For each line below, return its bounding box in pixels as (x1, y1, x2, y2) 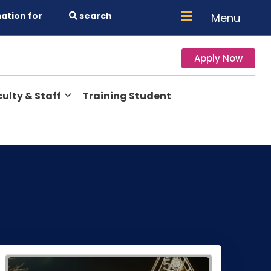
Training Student (82, 89, 171, 103)
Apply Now (194, 52, 243, 65)
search (77, 10, 113, 22)
